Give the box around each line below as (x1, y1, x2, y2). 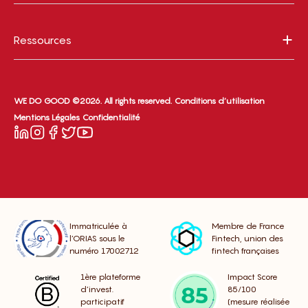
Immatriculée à (69, 221, 127, 232)
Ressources (14, 33, 71, 47)
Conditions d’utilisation (175, 96, 265, 107)
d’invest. (80, 284, 113, 295)
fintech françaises (212, 245, 280, 256)
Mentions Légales (14, 112, 80, 123)
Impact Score (228, 272, 278, 283)
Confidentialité (82, 112, 140, 123)
